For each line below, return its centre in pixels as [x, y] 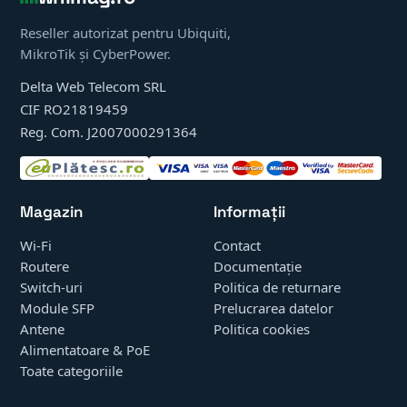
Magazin [51, 211]
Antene [42, 328]
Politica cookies [262, 328]
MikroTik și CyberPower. [95, 53]
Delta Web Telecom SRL [93, 86]
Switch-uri [51, 287]
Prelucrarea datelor [273, 308]
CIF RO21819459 [74, 109]
